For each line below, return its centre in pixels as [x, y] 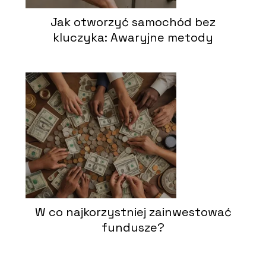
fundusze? [133, 227]
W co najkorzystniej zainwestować [133, 212]
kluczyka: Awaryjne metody [133, 37]
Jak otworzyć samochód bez [133, 22]
